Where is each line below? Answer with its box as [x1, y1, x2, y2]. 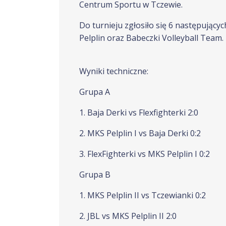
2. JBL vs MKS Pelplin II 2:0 [79, 210, 177, 221]
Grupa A [79, 86, 110, 97]
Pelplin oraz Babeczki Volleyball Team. [79, 32, 223, 43]
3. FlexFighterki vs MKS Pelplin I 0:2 [79, 148, 210, 159]
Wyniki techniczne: [79, 66, 148, 77]
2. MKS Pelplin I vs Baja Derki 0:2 [79, 128, 201, 139]
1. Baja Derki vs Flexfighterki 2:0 [79, 107, 198, 118]
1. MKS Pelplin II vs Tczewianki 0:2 [79, 190, 206, 201]
